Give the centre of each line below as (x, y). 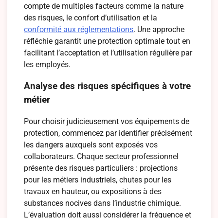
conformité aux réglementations (79, 29)
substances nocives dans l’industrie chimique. (103, 203)
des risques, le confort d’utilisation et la (91, 18)
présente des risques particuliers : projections (101, 168)
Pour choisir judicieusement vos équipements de (107, 122)
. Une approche (159, 29)
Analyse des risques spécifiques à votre (108, 86)
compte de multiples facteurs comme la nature (104, 6)
